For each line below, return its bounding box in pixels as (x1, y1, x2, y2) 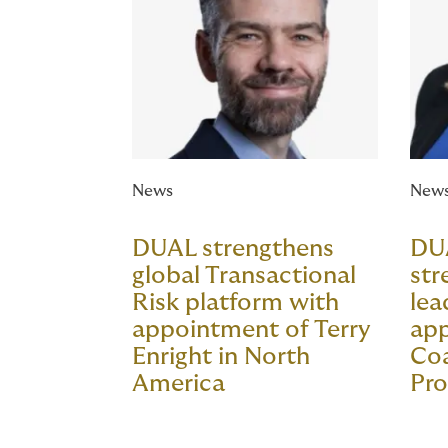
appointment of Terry (132, 316, 371, 342)
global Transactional (132, 262, 356, 288)
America (132, 370, 225, 396)
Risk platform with (132, 289, 339, 315)
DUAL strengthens (132, 235, 334, 261)
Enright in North (132, 343, 310, 369)
